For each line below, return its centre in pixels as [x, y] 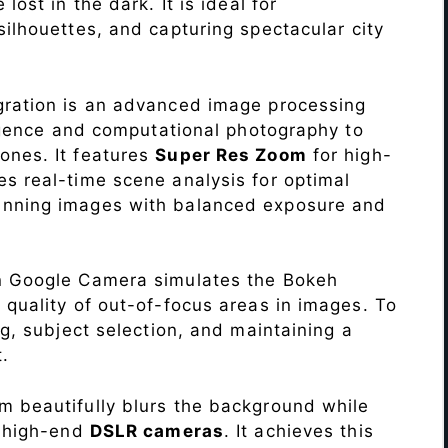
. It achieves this [298, 430]
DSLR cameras [156, 430]
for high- [349, 154]
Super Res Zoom [231, 154]
